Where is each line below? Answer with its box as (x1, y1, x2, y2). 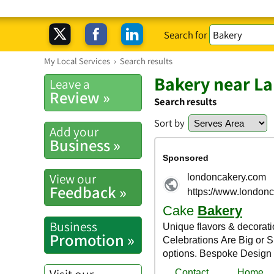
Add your (50, 122, 98, 140)
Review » (50, 87, 110, 108)
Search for (164, 28, 210, 42)
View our (50, 170, 96, 188)
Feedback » (50, 182, 127, 204)
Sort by (154, 116, 185, 130)
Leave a (50, 75, 90, 92)
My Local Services (44, 55, 110, 67)
